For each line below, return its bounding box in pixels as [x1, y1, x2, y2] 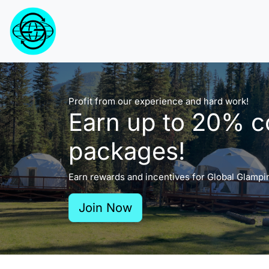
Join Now [79, 201, 132, 215]
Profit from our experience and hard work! [68, 95, 249, 107]
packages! [68, 136, 186, 166]
